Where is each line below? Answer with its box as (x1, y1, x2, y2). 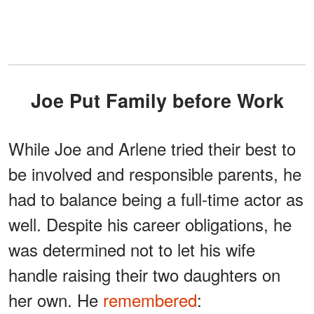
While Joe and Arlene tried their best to (8, 135, 296, 161)
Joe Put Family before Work (41, 86, 284, 114)
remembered (103, 287, 197, 312)
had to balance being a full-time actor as (8, 186, 303, 211)
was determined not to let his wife (8, 236, 255, 261)
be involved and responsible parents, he (8, 161, 301, 186)
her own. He (8, 287, 103, 312)
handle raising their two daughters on (8, 261, 280, 287)
